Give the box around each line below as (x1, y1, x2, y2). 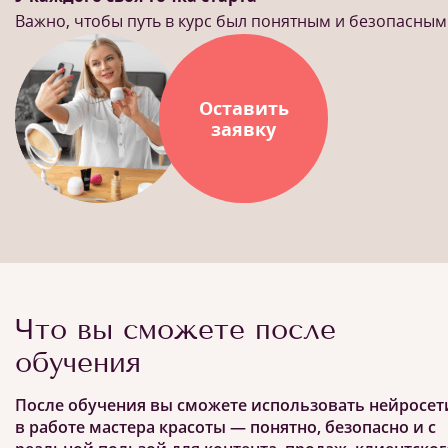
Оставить (198, 95, 289, 120)
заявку (211, 116, 276, 141)
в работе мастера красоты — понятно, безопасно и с (15, 416, 436, 438)
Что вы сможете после (15, 313, 336, 346)
